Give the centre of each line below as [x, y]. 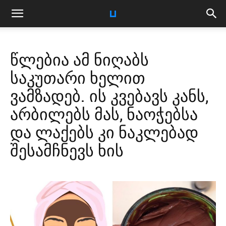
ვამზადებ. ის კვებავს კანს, [109, 96]
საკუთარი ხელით [78, 78]
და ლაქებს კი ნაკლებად [104, 133]
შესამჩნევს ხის [67, 151]
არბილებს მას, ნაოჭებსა [104, 115]
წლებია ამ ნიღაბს [79, 60]
